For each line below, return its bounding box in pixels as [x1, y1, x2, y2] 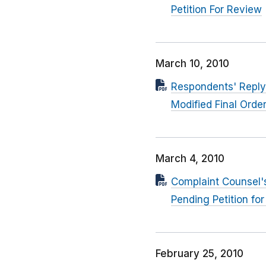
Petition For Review [171, 4, 262, 16]
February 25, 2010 [156, 248, 243, 260]
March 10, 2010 [156, 58, 229, 70]
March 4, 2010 [156, 153, 224, 165]
